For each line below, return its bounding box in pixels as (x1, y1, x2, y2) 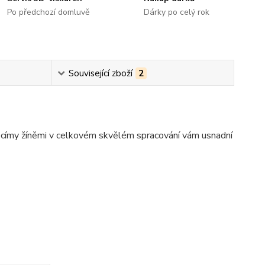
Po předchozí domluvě (7, 7, 90, 18)
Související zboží (68, 67, 132, 79)
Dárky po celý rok (143, 7, 209, 18)
